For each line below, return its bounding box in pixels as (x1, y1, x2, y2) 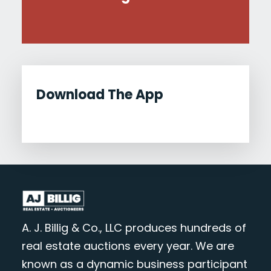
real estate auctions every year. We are (21, 238, 234, 253)
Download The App (36, 85, 163, 104)
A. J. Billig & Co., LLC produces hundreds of (21, 220, 246, 235)
